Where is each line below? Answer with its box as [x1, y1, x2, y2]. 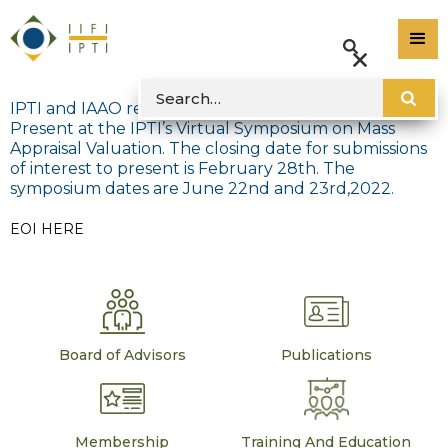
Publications [280, 345, 372, 364]
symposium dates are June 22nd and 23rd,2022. [10, 178, 394, 198]
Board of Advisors [58, 345, 186, 364]
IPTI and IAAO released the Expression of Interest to [10, 98, 426, 118]
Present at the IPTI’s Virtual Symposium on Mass [10, 118, 395, 138]
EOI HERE [10, 219, 84, 238]
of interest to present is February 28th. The [10, 158, 355, 178]
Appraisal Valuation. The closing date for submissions [10, 138, 427, 158]
